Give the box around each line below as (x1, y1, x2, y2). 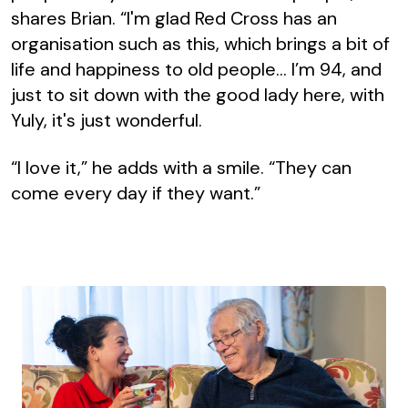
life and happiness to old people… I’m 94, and (11, 57, 382, 82)
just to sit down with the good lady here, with (11, 83, 384, 107)
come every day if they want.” (11, 181, 260, 206)
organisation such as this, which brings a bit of (11, 32, 390, 56)
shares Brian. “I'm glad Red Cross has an (11, 6, 337, 31)
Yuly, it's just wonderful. (11, 108, 202, 133)
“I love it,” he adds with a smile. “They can (11, 156, 352, 180)
